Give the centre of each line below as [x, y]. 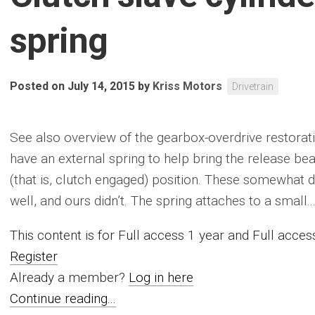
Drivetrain [253, 86]
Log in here [161, 277]
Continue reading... [63, 298]
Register [34, 256]
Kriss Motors [187, 86]
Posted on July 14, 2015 [72, 86]
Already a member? [69, 277]
